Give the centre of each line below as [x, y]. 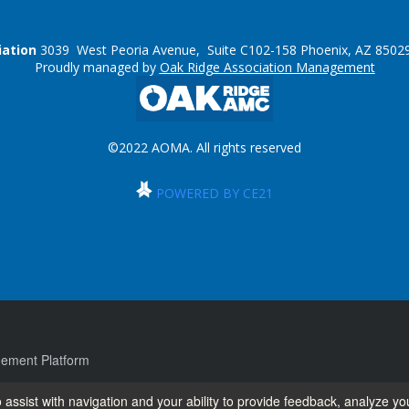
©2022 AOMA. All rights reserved [204, 147]
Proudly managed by [95, 67]
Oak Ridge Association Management [267, 67]
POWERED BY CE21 [215, 193]
